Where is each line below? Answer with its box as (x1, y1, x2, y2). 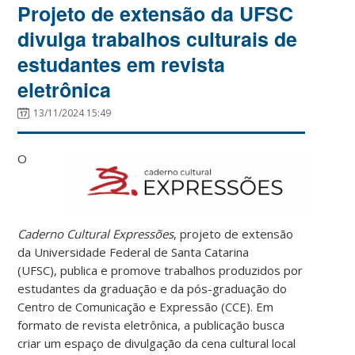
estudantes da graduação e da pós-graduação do (17, 280, 288, 296)
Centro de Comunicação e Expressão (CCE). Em (17, 298, 274, 315)
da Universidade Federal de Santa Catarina (17, 243, 250, 260)
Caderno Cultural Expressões (17, 225, 174, 242)
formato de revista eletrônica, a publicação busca (17, 316, 285, 333)
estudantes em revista (17, 49, 226, 78)
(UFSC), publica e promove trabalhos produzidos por (17, 261, 303, 278)
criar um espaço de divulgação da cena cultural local (17, 334, 296, 351)
